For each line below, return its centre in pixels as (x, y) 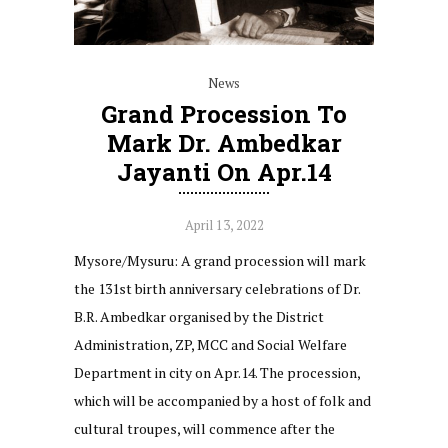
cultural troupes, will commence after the (204, 428)
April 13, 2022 (224, 224)
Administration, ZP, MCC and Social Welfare (210, 344)
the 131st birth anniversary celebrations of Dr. (217, 288)
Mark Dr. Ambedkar (224, 142)
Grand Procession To (224, 113)
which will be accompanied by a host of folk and (222, 400)
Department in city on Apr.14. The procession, (217, 372)
